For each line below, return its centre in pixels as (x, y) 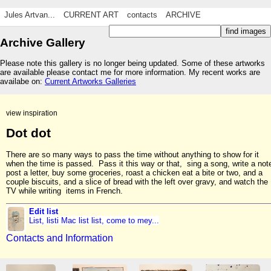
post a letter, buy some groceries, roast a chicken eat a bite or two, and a (134, 172)
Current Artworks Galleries (90, 82)
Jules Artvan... (30, 15)
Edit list (44, 211)
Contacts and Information (60, 238)
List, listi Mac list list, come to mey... (94, 220)
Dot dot (28, 133)
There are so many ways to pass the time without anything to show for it (132, 154)
